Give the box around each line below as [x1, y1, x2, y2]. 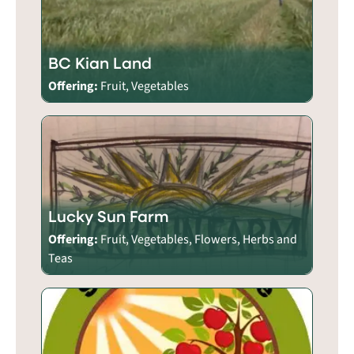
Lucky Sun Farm [48, 205, 169, 227]
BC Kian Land [48, 51, 152, 73]
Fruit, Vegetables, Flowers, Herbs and [100, 230, 297, 248]
